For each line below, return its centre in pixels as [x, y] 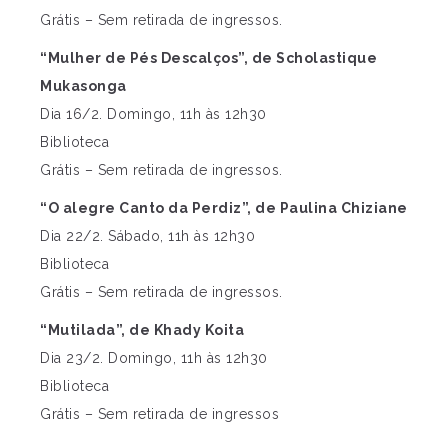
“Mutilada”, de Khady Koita [142, 329]
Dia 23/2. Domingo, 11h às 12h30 [154, 357]
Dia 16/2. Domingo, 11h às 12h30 [153, 113]
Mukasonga [83, 85]
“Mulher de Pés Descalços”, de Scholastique [208, 57]
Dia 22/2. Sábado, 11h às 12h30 [147, 235]
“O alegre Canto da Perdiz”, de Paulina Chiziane [224, 207]
